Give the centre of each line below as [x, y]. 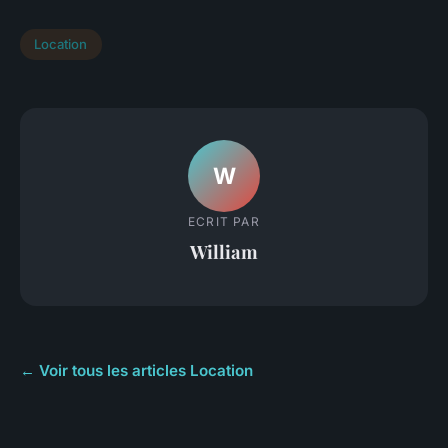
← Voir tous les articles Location [136, 370]
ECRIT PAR [224, 222]
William [224, 252]
